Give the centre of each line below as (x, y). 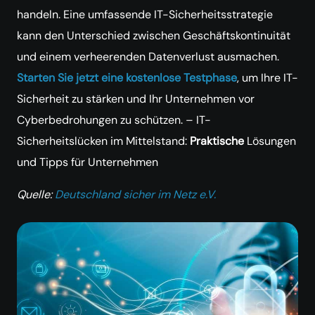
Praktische (218, 141)
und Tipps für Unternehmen (88, 162)
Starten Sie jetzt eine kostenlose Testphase (127, 78)
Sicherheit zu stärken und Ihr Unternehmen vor (136, 99)
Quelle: (36, 194)
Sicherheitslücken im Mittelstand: (103, 141)
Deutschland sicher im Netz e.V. (135, 194)
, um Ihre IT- (268, 78)
